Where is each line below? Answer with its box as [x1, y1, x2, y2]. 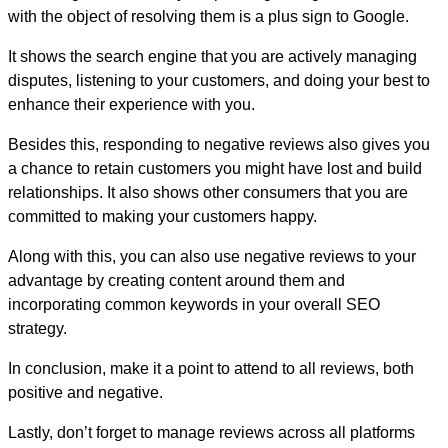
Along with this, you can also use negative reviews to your [8, 248, 416, 266]
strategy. [8, 320, 67, 338]
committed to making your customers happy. [8, 208, 317, 226]
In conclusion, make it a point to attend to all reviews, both [8, 360, 414, 378]
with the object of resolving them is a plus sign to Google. [8, 8, 409, 26]
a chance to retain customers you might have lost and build [8, 160, 422, 178]
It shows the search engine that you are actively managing [8, 48, 417, 66]
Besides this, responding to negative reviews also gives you [8, 136, 430, 154]
